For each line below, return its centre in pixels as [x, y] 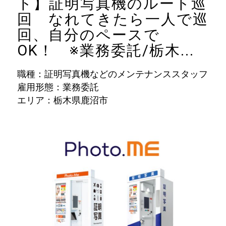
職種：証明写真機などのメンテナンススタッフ [112, 74]
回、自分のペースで [88, 35]
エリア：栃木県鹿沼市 [62, 100]
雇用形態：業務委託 [58, 87]
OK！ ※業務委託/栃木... [105, 51]
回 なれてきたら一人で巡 [112, 19]
